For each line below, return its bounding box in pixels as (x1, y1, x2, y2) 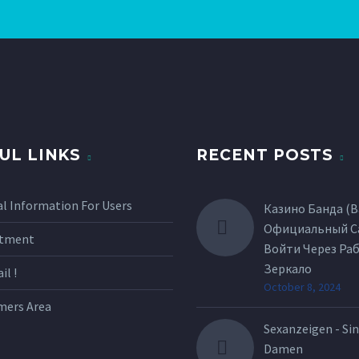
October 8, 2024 (264, 280, 341, 295)
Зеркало (264, 260, 312, 277)
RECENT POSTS (196, 146, 334, 165)
